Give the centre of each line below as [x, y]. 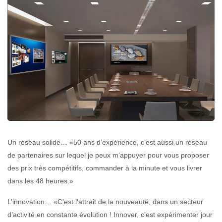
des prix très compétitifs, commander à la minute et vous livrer [105, 168]
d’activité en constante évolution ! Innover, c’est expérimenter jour [110, 215]
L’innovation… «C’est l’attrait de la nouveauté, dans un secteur [105, 202]
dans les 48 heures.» [40, 181]
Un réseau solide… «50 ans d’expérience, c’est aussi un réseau [107, 142]
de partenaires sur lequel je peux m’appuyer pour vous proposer [108, 155]
